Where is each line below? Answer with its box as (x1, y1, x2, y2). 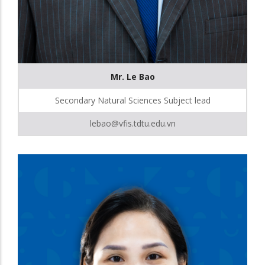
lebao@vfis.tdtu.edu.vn (89, 118, 176, 129)
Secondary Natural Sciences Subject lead (54, 95, 211, 106)
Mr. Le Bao (110, 71, 155, 82)
